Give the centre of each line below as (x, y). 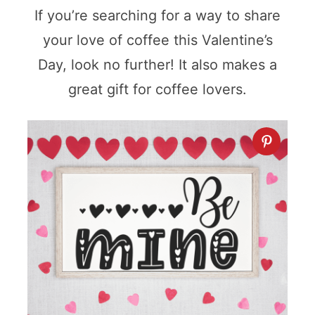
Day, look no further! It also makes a (157, 65)
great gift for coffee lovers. (157, 90)
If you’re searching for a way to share (157, 16)
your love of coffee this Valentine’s (157, 40)
